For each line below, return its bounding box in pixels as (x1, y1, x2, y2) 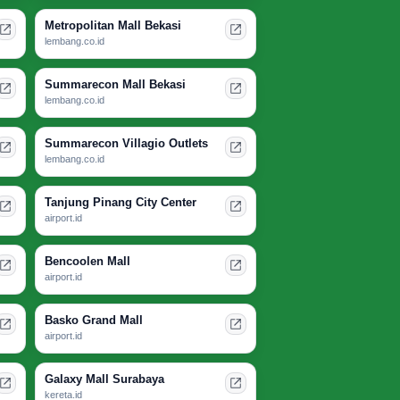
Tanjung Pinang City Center (45, 196, 196, 210)
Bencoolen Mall (45, 254, 130, 269)
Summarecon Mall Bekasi (45, 78, 186, 92)
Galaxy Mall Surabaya (45, 372, 164, 387)
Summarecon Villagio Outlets (45, 137, 208, 151)
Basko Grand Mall (45, 313, 143, 328)
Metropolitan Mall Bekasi (45, 19, 181, 33)
